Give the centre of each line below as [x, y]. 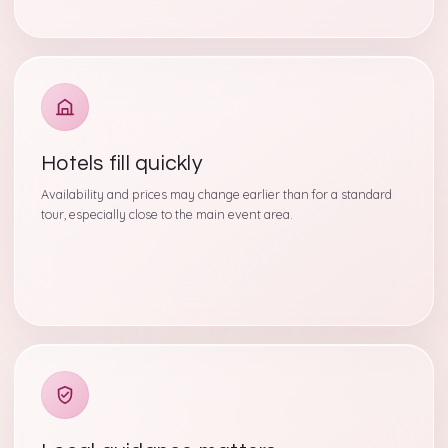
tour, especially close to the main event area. [167, 214]
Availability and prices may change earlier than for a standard [216, 194]
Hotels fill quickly [121, 163]
